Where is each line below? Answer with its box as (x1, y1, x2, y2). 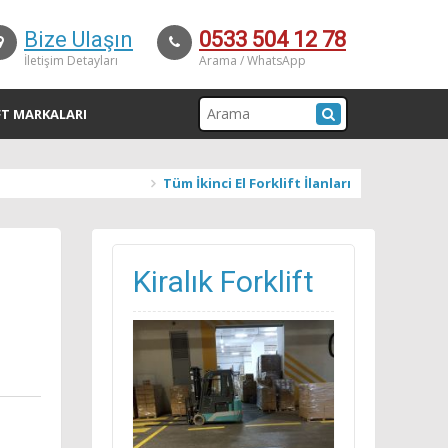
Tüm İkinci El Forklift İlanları (163, 174, 351, 192)
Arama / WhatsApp (199, 52, 306, 69)
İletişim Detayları (24, 52, 118, 69)
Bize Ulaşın (24, 27, 133, 52)
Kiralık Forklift (133, 264, 314, 299)
